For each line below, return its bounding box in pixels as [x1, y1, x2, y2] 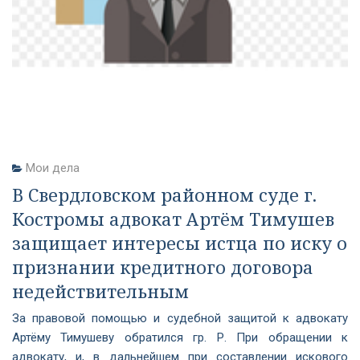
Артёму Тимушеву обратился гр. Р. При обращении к [12, 330, 348, 345]
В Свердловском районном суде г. [12, 182, 317, 207]
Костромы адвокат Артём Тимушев [12, 207, 334, 231]
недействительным [12, 279, 189, 303]
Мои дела [26, 161, 80, 175]
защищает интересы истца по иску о [12, 231, 347, 255]
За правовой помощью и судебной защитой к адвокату [12, 311, 348, 325]
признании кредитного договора [12, 255, 313, 279]
